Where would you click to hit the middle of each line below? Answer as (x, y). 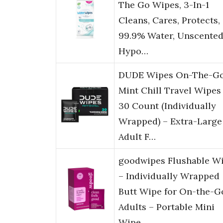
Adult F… (137, 137)
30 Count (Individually (167, 106)
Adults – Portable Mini (167, 207)
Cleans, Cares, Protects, (169, 20)
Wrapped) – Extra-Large (170, 121)
